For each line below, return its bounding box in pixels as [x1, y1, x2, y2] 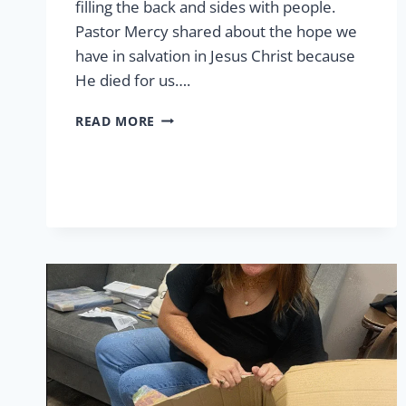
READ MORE [75, 111, 156, 130]
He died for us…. [75, 69, 190, 91]
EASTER [154, 107, 205, 125]
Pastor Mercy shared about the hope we [75, 20, 357, 42]
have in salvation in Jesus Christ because [75, 44, 355, 66]
